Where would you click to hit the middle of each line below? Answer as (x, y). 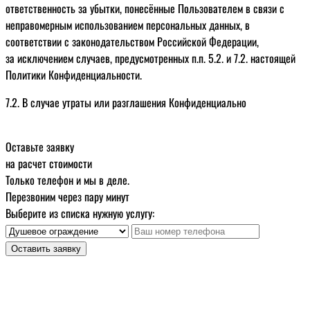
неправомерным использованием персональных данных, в (128, 25)
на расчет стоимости (49, 164)
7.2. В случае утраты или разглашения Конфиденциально (126, 103)
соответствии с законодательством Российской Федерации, (132, 42)
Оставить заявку (46, 249)
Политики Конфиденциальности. (74, 75)
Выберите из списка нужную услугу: (80, 213)
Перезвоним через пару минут (67, 197)
